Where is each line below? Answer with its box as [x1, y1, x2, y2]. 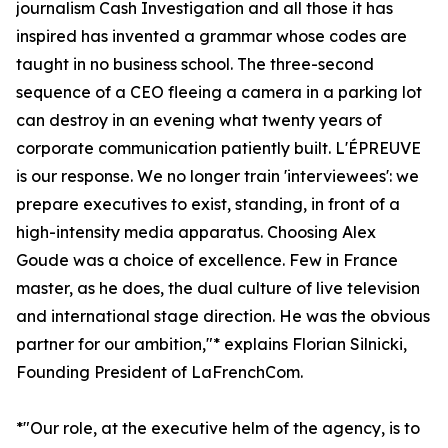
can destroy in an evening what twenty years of [16, 110, 382, 131]
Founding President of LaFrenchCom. [16, 362, 303, 383]
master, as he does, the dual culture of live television [16, 278, 420, 299]
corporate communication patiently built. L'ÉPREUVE [16, 138, 421, 159]
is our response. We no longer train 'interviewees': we [16, 166, 419, 187]
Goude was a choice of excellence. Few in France [16, 250, 398, 271]
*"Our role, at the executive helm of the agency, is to [16, 418, 420, 439]
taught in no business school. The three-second [16, 54, 374, 75]
